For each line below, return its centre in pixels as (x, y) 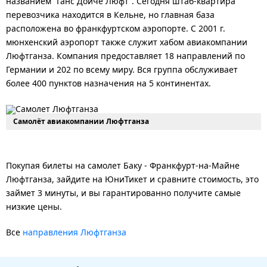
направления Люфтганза (74, 232)
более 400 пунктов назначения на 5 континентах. (108, 83)
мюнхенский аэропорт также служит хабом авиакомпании (127, 42)
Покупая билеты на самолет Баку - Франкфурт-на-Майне (123, 165)
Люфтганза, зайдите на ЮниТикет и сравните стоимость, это (132, 179)
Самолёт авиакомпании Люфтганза (81, 121)
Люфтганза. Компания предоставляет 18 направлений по (125, 55)
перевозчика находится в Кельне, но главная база (110, 14)
